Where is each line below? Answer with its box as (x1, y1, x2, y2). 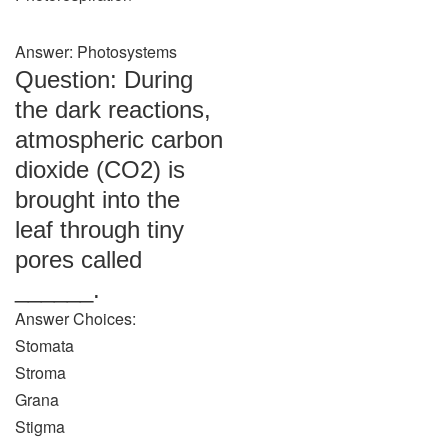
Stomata (15, 334, 74, 357)
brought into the (15, 186, 180, 213)
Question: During (15, 66, 193, 93)
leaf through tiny (15, 216, 184, 243)
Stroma (15, 361, 66, 384)
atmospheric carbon (15, 126, 223, 153)
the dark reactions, (15, 96, 211, 123)
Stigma (15, 415, 65, 438)
